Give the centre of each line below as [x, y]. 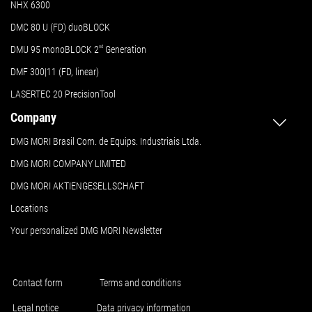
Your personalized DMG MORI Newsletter [86, 231]
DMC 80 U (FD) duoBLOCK [60, 28]
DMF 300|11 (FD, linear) [55, 72]
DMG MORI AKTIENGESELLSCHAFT [77, 186]
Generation [125, 50]
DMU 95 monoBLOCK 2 [55, 50]
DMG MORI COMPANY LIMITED [68, 164]
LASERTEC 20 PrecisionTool [63, 94]
